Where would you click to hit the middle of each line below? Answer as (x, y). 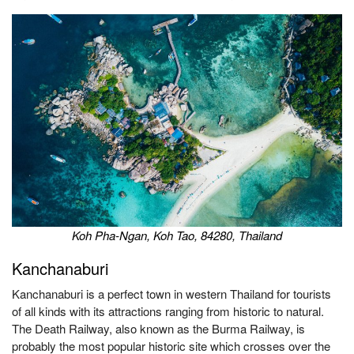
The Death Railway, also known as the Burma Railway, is (158, 328)
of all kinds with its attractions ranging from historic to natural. (168, 311)
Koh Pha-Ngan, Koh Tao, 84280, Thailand (177, 235)
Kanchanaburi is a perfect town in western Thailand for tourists (171, 294)
